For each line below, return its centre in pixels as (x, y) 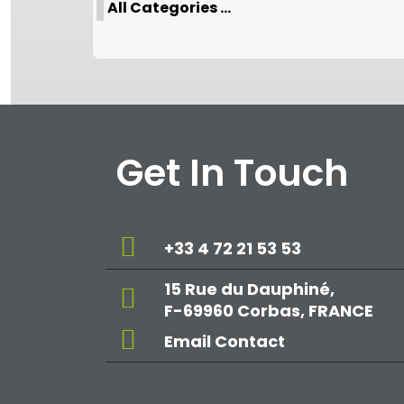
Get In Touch (232, 173)
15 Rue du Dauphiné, (249, 289)
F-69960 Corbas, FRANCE (269, 311)
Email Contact (225, 341)
